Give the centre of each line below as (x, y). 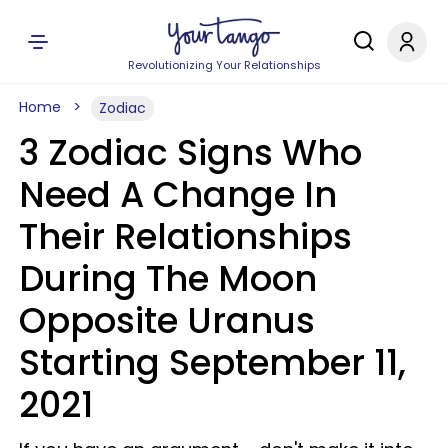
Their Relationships (185, 236)
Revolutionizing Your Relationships (224, 65)
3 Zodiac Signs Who (190, 152)
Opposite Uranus (167, 320)
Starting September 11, (212, 362)
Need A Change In (178, 194)
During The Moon (168, 278)
